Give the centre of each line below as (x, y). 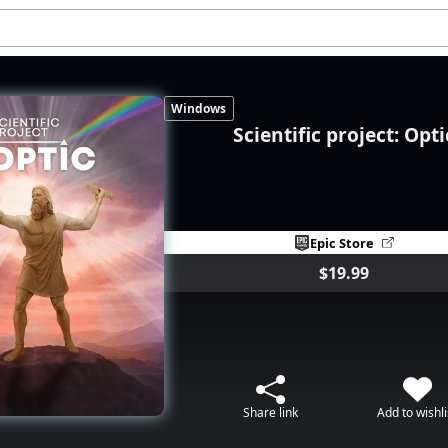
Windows (199, 109)
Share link (271, 412)
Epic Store (342, 242)
